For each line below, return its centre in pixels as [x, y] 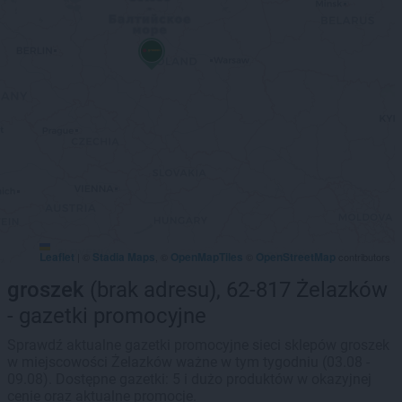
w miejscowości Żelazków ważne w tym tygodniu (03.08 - [188, 362]
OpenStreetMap [296, 257]
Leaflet [57, 257]
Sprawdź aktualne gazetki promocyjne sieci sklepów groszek [198, 345]
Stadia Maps [124, 257]
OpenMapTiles [207, 257]
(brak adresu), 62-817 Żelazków [236, 290]
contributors [363, 257]
